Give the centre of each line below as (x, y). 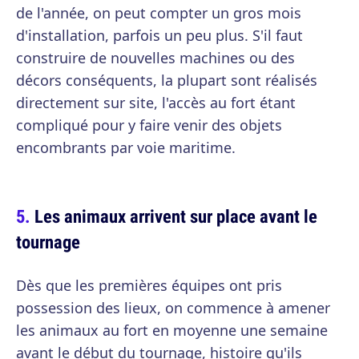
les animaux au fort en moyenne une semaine (172, 330)
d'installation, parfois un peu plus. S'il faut (159, 35)
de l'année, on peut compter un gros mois (159, 13)
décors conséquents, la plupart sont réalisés (167, 80)
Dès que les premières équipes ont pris (149, 285)
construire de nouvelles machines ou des (155, 58)
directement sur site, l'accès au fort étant (156, 103)
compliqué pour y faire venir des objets (149, 125)
